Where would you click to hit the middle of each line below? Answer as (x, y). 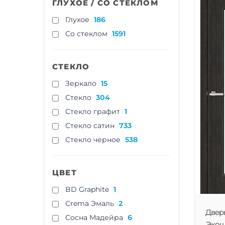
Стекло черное (93, 140)
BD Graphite (87, 189)
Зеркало (81, 83)
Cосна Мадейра (94, 217)
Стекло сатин (90, 126)
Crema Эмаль (90, 203)
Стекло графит (93, 111)
